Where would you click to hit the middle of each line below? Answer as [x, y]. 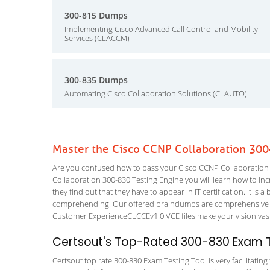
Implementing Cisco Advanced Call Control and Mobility [161, 29]
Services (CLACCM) [97, 38]
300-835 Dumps [96, 80]
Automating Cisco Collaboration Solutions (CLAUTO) [156, 93]
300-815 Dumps [96, 15]
